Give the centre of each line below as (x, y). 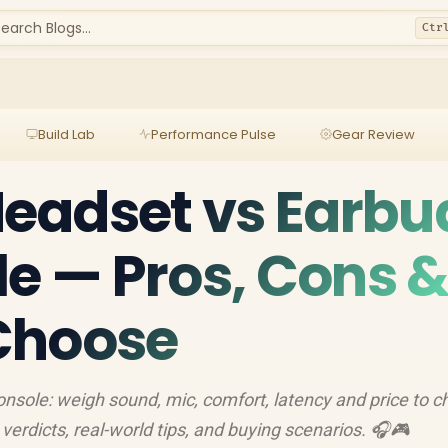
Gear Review (373, 134)
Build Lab (66, 134)
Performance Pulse (213, 134)
